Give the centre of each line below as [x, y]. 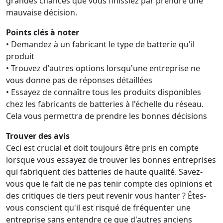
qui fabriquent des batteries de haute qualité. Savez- [104, 172]
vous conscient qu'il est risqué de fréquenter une [98, 208]
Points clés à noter [43, 32]
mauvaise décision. [42, 12]
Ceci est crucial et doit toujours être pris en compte [102, 148]
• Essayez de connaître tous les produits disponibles [104, 92]
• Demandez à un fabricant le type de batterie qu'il [100, 44]
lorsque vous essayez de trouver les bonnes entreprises [111, 160]
